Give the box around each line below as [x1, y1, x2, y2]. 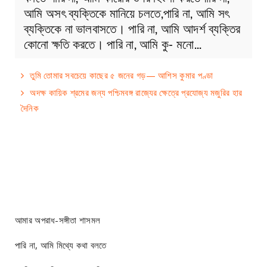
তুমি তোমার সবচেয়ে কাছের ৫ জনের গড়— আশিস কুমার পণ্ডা [30, 69, 213, 81]
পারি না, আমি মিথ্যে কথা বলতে [15, 238, 107, 251]
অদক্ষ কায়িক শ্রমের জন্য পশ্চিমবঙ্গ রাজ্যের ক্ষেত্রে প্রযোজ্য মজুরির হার [30, 86, 243, 98]
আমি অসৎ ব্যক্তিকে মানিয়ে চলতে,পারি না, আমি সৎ [24, 2, 229, 21]
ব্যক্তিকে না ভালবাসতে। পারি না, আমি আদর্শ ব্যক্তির [24, 18, 241, 37]
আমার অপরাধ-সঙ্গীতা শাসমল [15, 213, 101, 226]
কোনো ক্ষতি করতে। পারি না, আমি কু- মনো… [24, 33, 201, 52]
